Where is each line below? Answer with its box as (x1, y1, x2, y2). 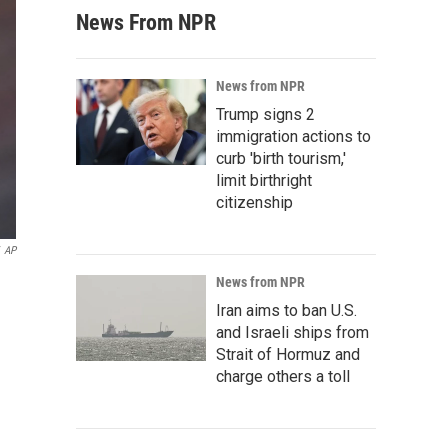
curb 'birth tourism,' (216, 149, 346, 168)
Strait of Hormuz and (216, 345, 360, 364)
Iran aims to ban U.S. (216, 301, 357, 320)
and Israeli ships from (216, 323, 369, 342)
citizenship (216, 193, 293, 212)
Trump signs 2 (216, 105, 315, 124)
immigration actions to (216, 127, 371, 146)
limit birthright (216, 171, 312, 190)
